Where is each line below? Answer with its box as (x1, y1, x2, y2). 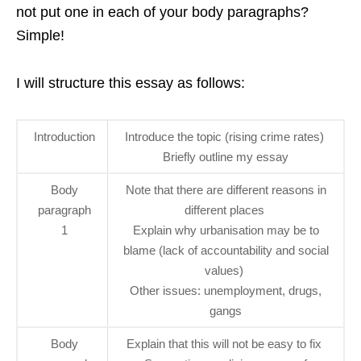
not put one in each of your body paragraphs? (16, 4, 309, 21)
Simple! (16, 27, 64, 44)
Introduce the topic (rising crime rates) (124, 130, 327, 144)
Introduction (34, 130, 95, 144)
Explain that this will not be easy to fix (127, 337, 325, 351)
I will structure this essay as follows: (16, 75, 245, 92)
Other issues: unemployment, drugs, (130, 284, 322, 298)
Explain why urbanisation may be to (132, 223, 319, 238)
